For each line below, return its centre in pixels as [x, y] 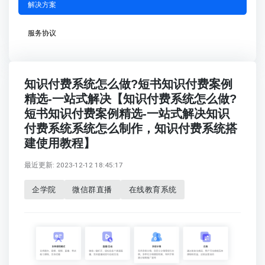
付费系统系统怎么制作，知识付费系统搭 [130, 128]
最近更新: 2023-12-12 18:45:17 [73, 165]
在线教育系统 [153, 189]
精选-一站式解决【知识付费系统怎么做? [130, 98]
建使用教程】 [59, 143]
